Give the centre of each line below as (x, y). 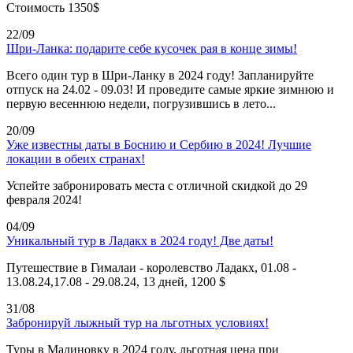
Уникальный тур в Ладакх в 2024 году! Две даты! (140, 240)
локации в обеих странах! (76, 158)
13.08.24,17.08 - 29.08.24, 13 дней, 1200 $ (116, 281)
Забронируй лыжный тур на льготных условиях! (137, 322)
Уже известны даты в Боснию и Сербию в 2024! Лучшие (159, 144)
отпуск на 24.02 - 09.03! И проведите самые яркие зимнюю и (170, 89)
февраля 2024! (44, 199)
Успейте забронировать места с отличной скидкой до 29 (157, 185)
